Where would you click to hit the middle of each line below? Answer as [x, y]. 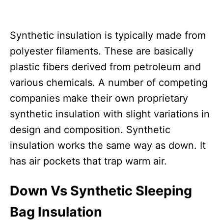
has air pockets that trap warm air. [88, 161]
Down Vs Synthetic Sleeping [101, 191]
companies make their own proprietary [99, 98]
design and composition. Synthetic [90, 130]
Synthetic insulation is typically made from [108, 35]
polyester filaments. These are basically [102, 51]
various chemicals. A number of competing [109, 82]
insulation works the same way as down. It [108, 145]
